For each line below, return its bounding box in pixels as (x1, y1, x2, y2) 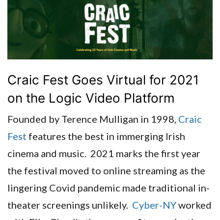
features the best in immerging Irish (27, 130, 185, 142)
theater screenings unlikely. (7, 199, 132, 211)
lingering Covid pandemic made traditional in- (7, 182, 210, 194)
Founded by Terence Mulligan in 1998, (7, 113, 178, 125)
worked (176, 199, 212, 211)
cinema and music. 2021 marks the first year (7, 147, 200, 160)
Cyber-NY (132, 199, 176, 211)
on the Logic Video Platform (7, 90, 175, 106)
